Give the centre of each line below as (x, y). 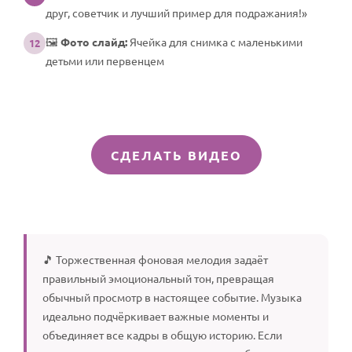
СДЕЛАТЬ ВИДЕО (176, 155)
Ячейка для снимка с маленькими (215, 41)
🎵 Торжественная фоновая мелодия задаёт (155, 259)
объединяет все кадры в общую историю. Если (162, 334)
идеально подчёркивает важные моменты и (156, 315)
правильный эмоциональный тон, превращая (158, 278)
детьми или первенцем (105, 60)
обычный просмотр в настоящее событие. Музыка (172, 297)
